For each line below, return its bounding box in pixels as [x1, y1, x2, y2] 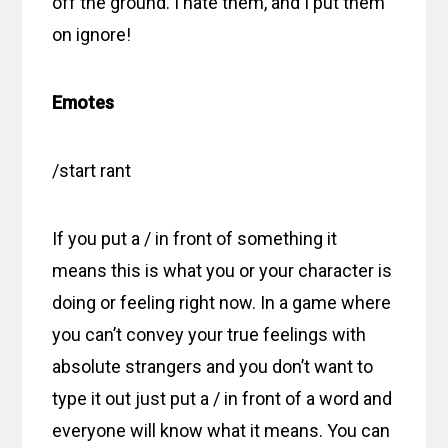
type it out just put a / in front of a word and [52, 387, 393, 409]
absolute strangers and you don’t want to [52, 355, 374, 377]
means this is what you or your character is [52, 259, 393, 281]
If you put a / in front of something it [52, 227, 338, 249]
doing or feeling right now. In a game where [52, 291, 392, 313]
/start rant [52, 159, 132, 181]
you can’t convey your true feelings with [52, 323, 367, 345]
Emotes [52, 91, 115, 113]
